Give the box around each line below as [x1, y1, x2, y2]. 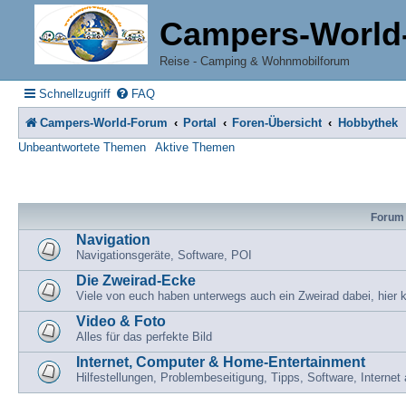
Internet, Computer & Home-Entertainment [76, 353, 365, 370]
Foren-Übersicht [232, 115, 323, 130]
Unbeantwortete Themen [18, 140, 146, 154]
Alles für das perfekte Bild [76, 329, 212, 343]
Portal [183, 115, 217, 130]
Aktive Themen [155, 140, 235, 154]
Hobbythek [337, 115, 398, 130]
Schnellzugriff [39, 86, 111, 101]
